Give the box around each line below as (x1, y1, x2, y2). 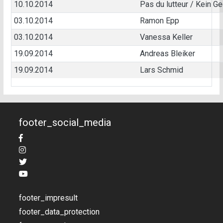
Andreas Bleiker (139, 49, 195, 59)
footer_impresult (19, 193, 78, 203)
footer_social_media (19, 116, 111, 129)
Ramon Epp (139, 16, 179, 26)
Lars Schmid (139, 65, 183, 75)
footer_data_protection (19, 207, 100, 217)
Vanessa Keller (139, 32, 193, 42)
